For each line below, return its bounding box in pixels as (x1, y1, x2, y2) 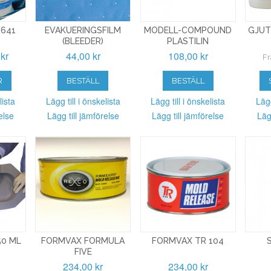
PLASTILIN (167, 36, 209, 47)
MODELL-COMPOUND (144, 25, 232, 36)
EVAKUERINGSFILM (45, 25, 122, 36)
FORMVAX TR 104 (152, 235, 224, 246)
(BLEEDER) (62, 36, 104, 47)
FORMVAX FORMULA (41, 235, 125, 246)
